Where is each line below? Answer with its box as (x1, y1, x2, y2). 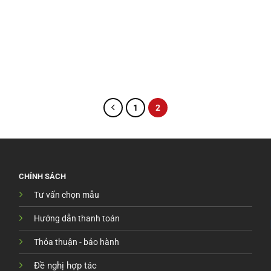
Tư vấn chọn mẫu (33, 189, 99, 200)
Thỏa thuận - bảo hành (33, 237, 119, 247)
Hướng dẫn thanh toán (33, 213, 120, 223)
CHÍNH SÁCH (18, 171, 66, 181)
